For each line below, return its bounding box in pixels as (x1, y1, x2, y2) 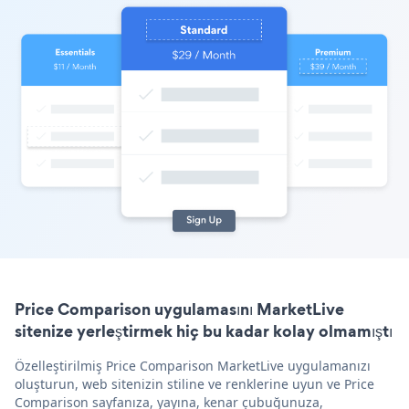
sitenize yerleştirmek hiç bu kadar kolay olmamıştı (15, 320, 393, 343)
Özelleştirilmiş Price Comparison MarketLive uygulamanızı (15, 357, 371, 375)
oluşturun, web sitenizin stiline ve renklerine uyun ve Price (15, 375, 374, 393)
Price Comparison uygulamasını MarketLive (15, 298, 344, 321)
